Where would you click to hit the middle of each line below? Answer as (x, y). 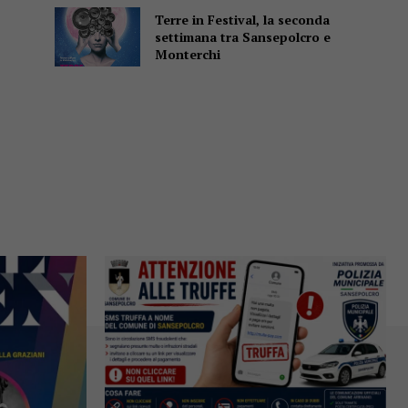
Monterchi (187, 55)
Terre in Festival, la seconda (242, 20)
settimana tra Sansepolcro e (242, 37)
